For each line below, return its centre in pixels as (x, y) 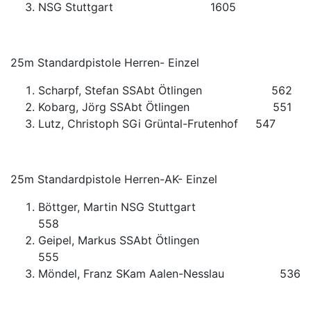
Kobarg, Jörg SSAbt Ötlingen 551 (165, 107)
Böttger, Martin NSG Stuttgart (162, 207)
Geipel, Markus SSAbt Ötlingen (160, 240)
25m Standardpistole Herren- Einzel (105, 62)
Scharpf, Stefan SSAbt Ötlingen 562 (165, 90)
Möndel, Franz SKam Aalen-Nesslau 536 (169, 274)
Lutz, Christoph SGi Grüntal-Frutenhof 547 (157, 124)
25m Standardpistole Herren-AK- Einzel (114, 179)
